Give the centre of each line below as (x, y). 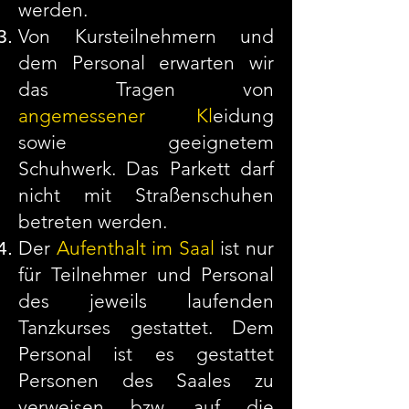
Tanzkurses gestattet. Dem (146, 327)
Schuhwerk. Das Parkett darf (146, 168)
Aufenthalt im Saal (135, 248)
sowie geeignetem (146, 142)
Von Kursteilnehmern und (146, 36)
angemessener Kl (115, 115)
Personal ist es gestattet (146, 354)
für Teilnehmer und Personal (146, 274)
